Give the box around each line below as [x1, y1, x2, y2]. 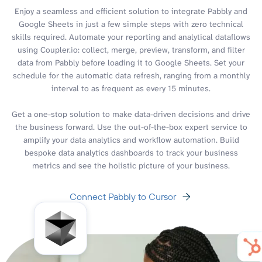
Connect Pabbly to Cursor [70, 190, 176, 202]
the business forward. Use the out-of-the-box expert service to [15, 121, 247, 132]
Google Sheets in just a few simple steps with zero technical [19, 18, 243, 29]
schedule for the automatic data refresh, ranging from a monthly [12, 70, 250, 81]
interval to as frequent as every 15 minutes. [51, 82, 211, 94]
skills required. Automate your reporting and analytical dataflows [12, 31, 250, 42]
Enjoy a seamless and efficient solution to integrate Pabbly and [15, 5, 247, 16]
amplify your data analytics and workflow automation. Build [23, 134, 239, 145]
